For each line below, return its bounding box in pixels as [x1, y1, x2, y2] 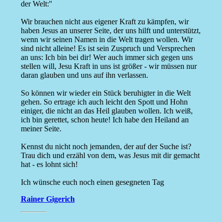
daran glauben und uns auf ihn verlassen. [20, 71, 148, 80]
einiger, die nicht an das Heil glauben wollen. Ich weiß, [20, 107, 193, 115]
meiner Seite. [20, 124, 61, 133]
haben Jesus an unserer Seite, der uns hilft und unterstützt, [20, 26, 201, 35]
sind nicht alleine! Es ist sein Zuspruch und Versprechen [20, 44, 195, 53]
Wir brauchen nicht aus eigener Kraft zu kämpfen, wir [20, 17, 189, 26]
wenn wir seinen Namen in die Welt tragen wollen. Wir [20, 35, 193, 44]
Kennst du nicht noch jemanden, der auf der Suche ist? [20, 142, 191, 151]
